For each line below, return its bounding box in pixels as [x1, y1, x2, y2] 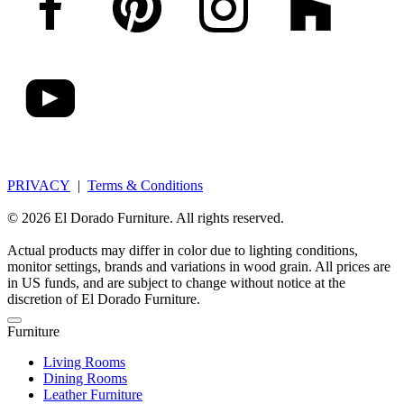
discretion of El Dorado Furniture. [7, 290, 200, 307]
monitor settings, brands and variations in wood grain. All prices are [7, 258, 390, 274]
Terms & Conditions [87, 177, 203, 193]
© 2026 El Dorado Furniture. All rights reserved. [7, 209, 284, 225]
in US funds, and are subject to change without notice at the [7, 274, 345, 290]
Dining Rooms [43, 370, 127, 386]
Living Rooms [43, 353, 125, 370]
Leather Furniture [43, 386, 142, 402]
